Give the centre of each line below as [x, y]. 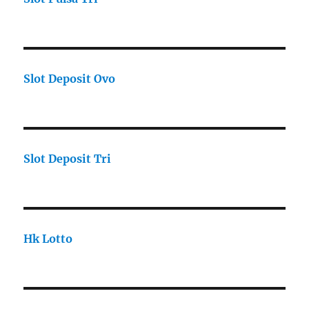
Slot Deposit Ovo [70, 79]
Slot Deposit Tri [68, 159]
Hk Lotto [48, 239]
